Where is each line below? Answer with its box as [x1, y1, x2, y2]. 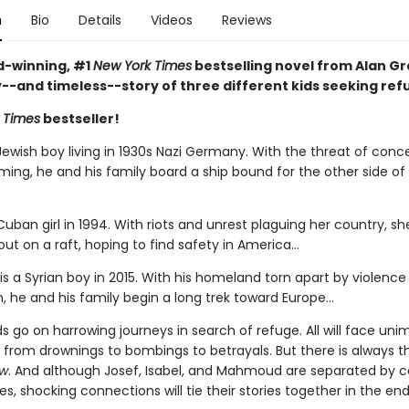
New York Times [92, 57, 192, 75]
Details [78, 11, 121, 29]
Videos [150, 11, 193, 29]
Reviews [221, 11, 272, 29]
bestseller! [39, 110, 120, 128]
